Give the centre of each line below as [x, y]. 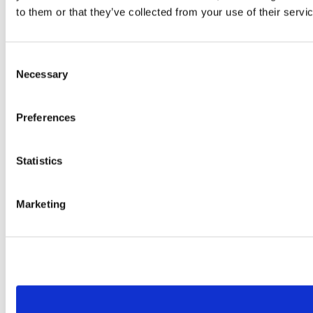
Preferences [46, 117]
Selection [26, 77]
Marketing [41, 204]
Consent [24, 60]
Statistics [39, 161]
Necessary [42, 74]
